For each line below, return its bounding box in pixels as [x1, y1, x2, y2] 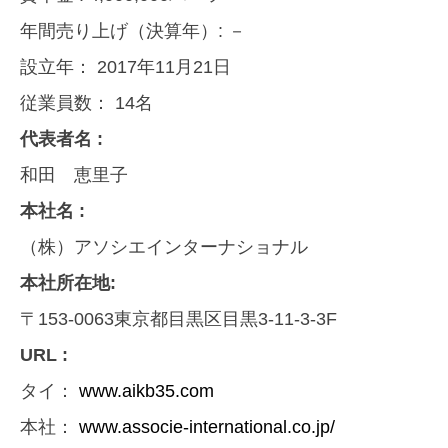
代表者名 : [20, 129, 103, 150]
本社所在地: [20, 273, 116, 294]
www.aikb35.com [79, 381, 214, 402]
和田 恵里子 [20, 165, 128, 186]
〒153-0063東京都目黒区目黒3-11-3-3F [20, 309, 337, 330]
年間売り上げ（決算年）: [20, 21, 228, 42]
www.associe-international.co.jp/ [79, 417, 335, 438]
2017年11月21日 [97, 57, 231, 78]
